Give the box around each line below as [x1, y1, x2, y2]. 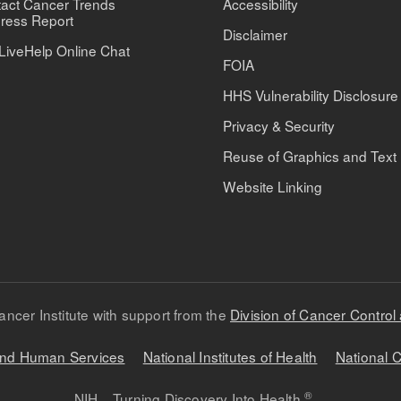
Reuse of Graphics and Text [223, 146, 397, 166]
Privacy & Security [223, 115, 336, 135]
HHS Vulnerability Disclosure [223, 85, 399, 105]
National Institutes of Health [142, 346, 318, 366]
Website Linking [223, 176, 323, 196]
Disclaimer [223, 24, 288, 44]
